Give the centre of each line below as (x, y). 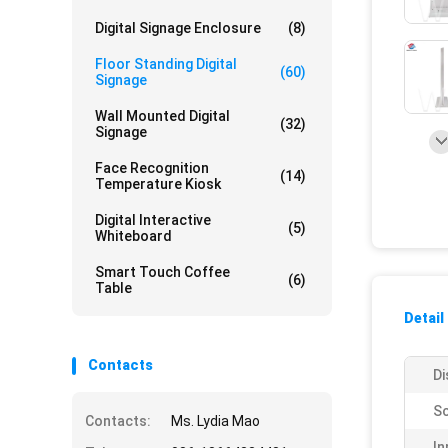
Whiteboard (133, 236)
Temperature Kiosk (158, 184)
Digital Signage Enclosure (178, 28)
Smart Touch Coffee (162, 272)
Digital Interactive (153, 220)
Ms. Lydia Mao (215, 421)
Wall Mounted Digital (162, 116)
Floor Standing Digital (166, 64)
